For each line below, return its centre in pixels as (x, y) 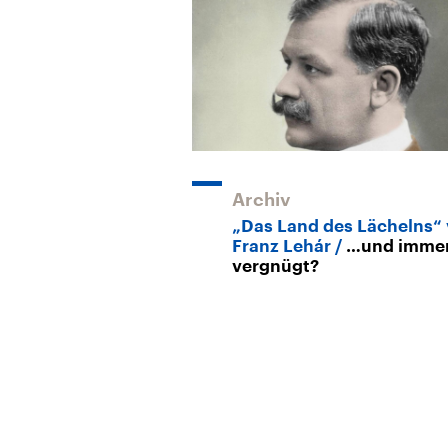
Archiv (261, 199)
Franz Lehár (281, 246)
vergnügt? (275, 266)
